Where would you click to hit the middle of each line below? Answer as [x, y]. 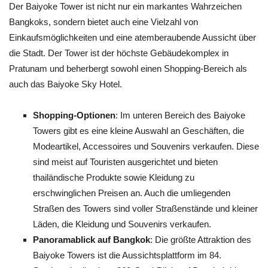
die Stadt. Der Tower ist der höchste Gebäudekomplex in [119, 53]
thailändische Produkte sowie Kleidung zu [114, 177]
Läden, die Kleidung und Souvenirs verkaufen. [122, 224]
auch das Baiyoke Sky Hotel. [66, 84]
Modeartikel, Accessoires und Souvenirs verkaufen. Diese [146, 146]
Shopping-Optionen [74, 115]
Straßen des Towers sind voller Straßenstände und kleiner [145, 208]
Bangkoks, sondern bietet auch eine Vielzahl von [103, 22]
